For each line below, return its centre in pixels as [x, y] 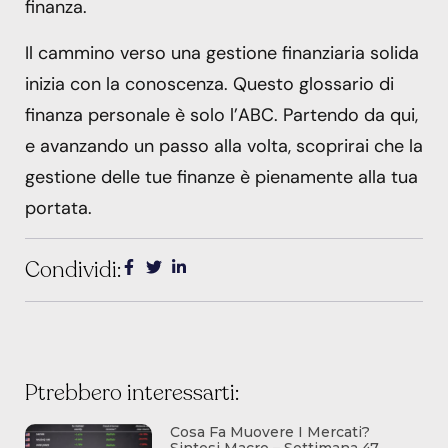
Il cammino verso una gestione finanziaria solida [222, 52]
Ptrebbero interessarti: [132, 393]
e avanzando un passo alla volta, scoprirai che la [224, 145]
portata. [58, 207]
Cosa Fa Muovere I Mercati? [270, 432]
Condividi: [73, 270]
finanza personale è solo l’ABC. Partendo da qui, [221, 114]
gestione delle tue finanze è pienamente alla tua [221, 176]
